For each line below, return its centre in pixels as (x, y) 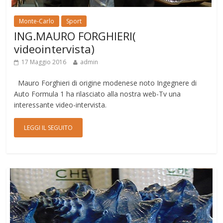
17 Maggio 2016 (44, 62)
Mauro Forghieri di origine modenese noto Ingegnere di (106, 83)
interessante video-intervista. (60, 105)
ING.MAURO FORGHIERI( (75, 36)
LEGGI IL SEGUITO (49, 128)
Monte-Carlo (37, 21)
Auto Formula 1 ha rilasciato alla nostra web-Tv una (98, 94)
